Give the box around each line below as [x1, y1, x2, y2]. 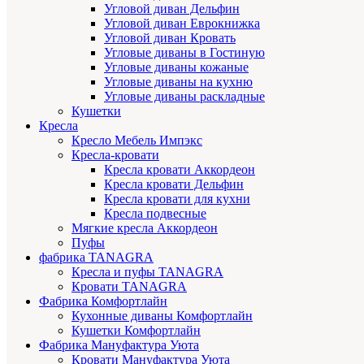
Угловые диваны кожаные [104, 59, 249, 74]
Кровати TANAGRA [71, 279, 187, 293]
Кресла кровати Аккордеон [104, 162, 255, 176]
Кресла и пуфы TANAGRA [71, 264, 223, 279]
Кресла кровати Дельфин [104, 176, 244, 191]
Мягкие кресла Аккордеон [71, 220, 218, 235]
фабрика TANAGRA [39, 249, 154, 264]
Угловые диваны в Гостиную [104, 45, 265, 59]
